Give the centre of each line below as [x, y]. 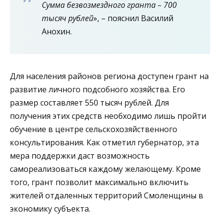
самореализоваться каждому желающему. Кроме [105, 169]
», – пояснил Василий [133, 18]
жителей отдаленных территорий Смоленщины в [107, 196]
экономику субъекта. [50, 209]
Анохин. [57, 32]
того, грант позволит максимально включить [99, 182]
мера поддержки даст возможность [80, 156]
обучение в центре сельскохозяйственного [94, 129]
